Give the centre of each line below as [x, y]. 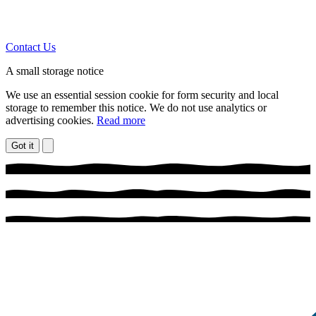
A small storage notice [55, 71]
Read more [121, 120]
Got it [23, 145]
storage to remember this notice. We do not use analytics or [136, 107]
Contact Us [31, 47]
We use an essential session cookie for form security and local [142, 95]
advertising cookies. [51, 120]
